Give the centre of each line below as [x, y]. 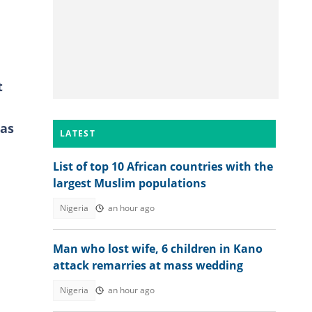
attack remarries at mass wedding [148, 265]
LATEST [78, 133]
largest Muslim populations [130, 183]
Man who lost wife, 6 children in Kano [158, 249]
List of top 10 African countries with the [163, 166]
